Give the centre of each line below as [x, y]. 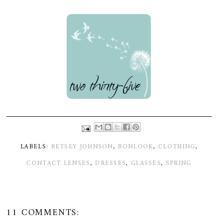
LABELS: [36, 147]
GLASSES [146, 163]
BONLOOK [136, 147]
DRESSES [111, 163]
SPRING [179, 163]
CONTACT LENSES [58, 163]
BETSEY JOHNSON [82, 147]
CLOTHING [177, 147]
